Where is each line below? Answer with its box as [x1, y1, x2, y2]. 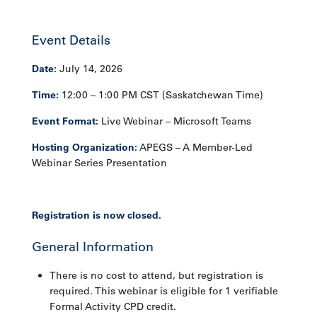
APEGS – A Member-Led [137, 141, 253, 154]
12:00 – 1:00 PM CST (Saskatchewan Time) [58, 88, 263, 102]
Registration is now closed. [31, 209, 161, 222]
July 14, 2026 [59, 62, 122, 76]
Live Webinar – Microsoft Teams [98, 115, 251, 128]
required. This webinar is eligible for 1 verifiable [49, 284, 278, 298]
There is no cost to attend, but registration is [49, 269, 263, 282]
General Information [31, 239, 154, 255]
